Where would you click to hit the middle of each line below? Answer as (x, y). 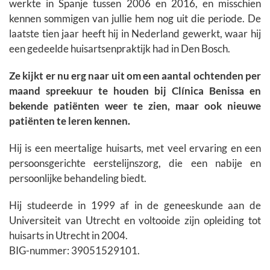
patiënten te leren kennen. (70, 121)
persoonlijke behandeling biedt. (78, 178)
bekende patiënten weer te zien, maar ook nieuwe (135, 105)
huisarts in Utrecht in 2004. (68, 235)
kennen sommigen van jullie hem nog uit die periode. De (135, 18)
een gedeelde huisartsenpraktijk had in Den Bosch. (120, 48)
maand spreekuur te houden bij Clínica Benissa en (135, 90)
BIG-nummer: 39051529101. (74, 250)
